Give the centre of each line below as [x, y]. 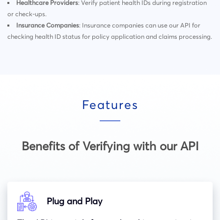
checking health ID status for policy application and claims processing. [110, 36]
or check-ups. [27, 14]
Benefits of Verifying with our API [110, 146]
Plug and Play [74, 201]
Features [110, 104]
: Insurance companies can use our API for [139, 25]
